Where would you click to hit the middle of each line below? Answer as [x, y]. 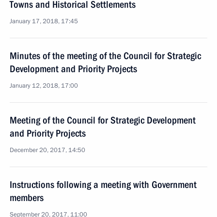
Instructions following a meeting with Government [103, 185]
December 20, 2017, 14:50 [47, 150]
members [27, 198]
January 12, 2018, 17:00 [44, 86]
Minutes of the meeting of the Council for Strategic [105, 56]
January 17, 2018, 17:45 [44, 21]
